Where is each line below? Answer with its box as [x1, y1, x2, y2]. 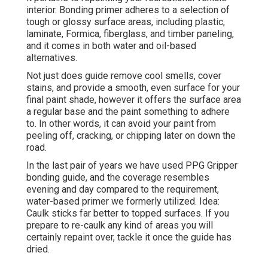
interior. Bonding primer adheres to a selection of [26, 4, 230, 16]
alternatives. [26, 52, 77, 64]
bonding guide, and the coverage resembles [26, 172, 209, 184]
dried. [26, 243, 50, 255]
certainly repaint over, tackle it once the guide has [26, 232, 232, 243]
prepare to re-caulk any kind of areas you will [26, 220, 213, 232]
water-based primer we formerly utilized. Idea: [26, 196, 220, 208]
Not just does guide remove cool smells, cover [26, 70, 221, 82]
